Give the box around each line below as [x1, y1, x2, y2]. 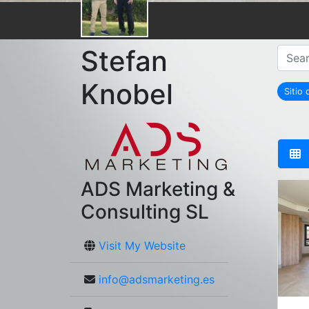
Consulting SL [81, 199, 209, 223]
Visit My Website [99, 238, 186, 252]
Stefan [81, 43, 168, 78]
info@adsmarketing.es [99, 272, 215, 286]
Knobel [81, 77, 173, 111]
